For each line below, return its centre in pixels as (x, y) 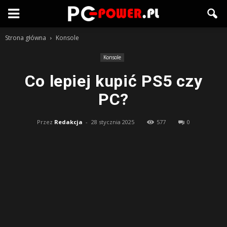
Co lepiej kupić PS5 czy (113, 81)
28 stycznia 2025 (113, 122)
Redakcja (68, 122)
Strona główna (26, 38)
